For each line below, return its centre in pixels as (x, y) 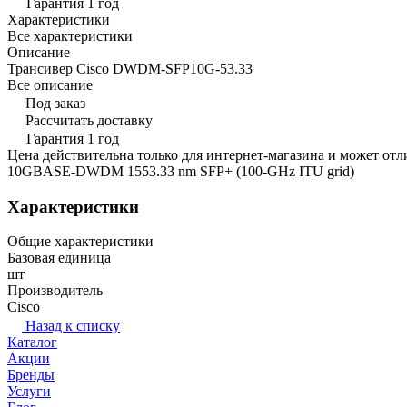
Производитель (55, 291)
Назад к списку (73, 326)
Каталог (32, 342)
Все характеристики (70, 35)
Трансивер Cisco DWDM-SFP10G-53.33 (130, 68)
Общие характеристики (80, 242)
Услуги (29, 392)
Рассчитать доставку (89, 120)
